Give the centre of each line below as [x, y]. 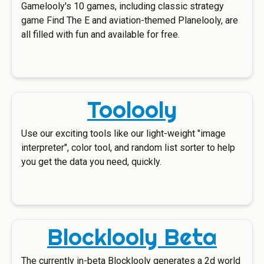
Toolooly [132, 110]
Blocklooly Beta [132, 237]
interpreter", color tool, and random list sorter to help [128, 148]
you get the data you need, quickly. [91, 162]
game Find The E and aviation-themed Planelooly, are [129, 20]
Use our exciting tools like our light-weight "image [123, 133]
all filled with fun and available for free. [100, 34]
